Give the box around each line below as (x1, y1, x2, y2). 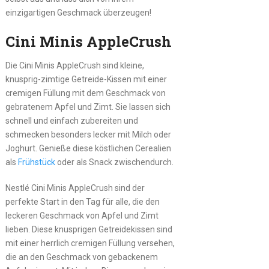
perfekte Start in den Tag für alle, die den (5, 196, 160, 207)
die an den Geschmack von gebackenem (5, 252, 158, 262)
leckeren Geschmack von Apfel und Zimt (5, 210, 159, 220)
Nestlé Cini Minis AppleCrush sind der (5, 183, 145, 193)
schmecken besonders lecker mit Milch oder (5, 129, 171, 139)
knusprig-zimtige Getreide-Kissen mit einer (5, 74, 167, 84)
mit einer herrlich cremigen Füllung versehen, (5, 238, 175, 248)
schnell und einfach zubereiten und (5, 115, 138, 125)
